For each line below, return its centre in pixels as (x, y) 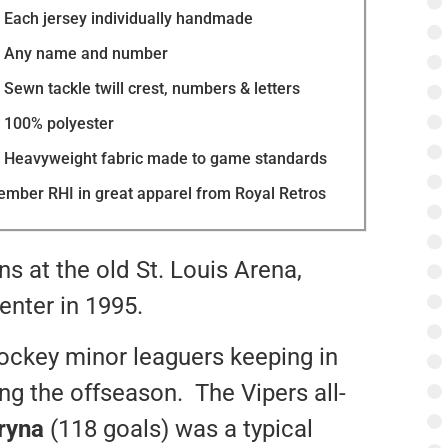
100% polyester (58, 124)
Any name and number (85, 54)
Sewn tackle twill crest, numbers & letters (151, 89)
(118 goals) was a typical (178, 428)
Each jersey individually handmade (128, 19)
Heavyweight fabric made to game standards (165, 159)
